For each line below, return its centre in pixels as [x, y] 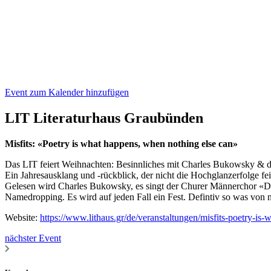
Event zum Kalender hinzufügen [67, 92]
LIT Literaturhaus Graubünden [104, 118]
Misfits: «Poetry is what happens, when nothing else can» [121, 143]
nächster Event [33, 238]
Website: [22, 217]
